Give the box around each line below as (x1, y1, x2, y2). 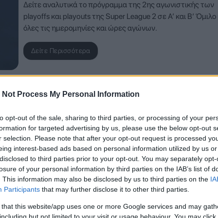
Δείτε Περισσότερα (31, 47, 91, 55)
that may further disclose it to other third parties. (40, 185, 189, 193)
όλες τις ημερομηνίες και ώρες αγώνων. (23, 23, 157, 33)
